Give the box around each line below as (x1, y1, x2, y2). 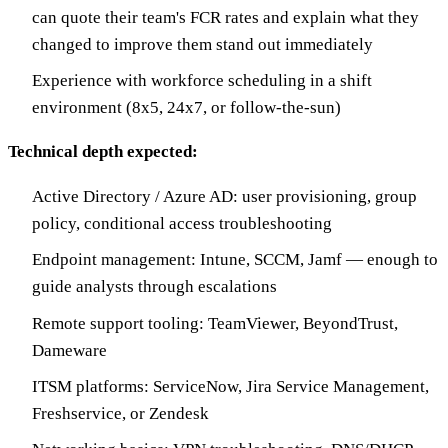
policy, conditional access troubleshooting (32, 214, 332, 233)
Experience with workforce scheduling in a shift (32, 71, 372, 90)
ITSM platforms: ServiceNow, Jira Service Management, (32, 377, 429, 397)
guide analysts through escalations (32, 277, 277, 297)
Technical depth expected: (8, 142, 198, 161)
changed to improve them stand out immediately (32, 34, 373, 54)
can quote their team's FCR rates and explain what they (32, 7, 419, 27)
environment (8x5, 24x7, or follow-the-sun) (32, 98, 341, 117)
